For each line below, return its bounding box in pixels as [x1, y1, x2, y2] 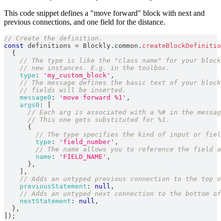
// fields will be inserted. [20, 86, 126, 94]
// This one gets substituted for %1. [28, 115, 170, 123]
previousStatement [20, 182, 87, 190]
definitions [24, 41, 75, 49]
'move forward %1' [59, 93, 126, 101]
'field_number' [59, 138, 114, 146]
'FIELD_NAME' [59, 152, 107, 160]
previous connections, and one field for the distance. [4, 17, 165, 26]
